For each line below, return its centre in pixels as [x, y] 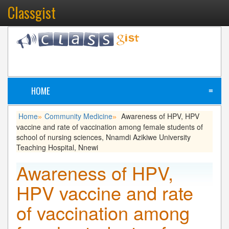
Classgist [32, 13]
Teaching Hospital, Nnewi [57, 147]
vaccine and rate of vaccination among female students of [110, 127]
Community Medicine [78, 116]
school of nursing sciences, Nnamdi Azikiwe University [104, 137]
